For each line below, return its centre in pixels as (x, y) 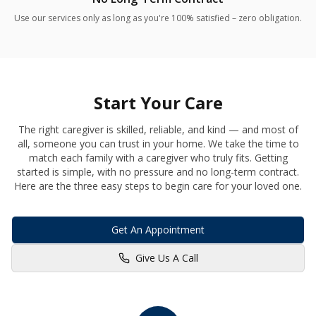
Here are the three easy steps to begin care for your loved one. (158, 186)
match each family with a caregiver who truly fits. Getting (158, 158)
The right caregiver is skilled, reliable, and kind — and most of (158, 130)
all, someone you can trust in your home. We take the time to (158, 144)
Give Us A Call (166, 258)
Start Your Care (158, 103)
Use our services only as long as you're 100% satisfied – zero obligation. (158, 18)
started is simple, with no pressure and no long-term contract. (158, 172)
